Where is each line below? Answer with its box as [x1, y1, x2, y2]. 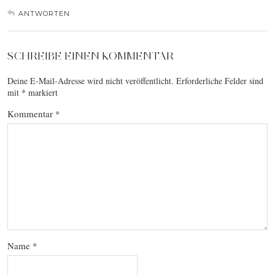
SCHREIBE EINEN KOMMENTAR [7, 49, 174, 63]
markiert [26, 87, 58, 99]
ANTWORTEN [18, 9, 70, 18]
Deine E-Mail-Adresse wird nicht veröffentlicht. [7, 75, 174, 87]
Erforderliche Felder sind [176, 75, 263, 87]
